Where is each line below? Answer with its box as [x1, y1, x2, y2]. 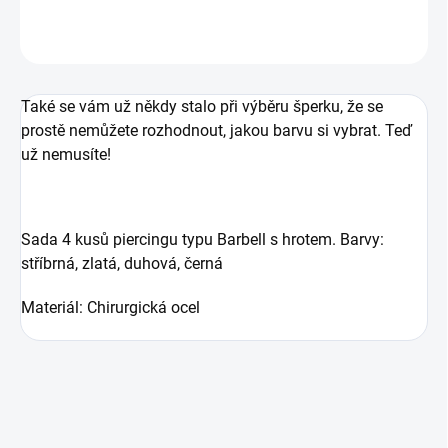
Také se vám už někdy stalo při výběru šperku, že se [21, 97, 383, 117]
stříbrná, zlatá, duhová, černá [21, 254, 223, 274]
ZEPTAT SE [49, 36, 108, 51]
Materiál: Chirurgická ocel [21, 298, 200, 318]
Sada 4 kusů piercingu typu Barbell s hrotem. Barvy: [21, 230, 384, 250]
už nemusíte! [21, 145, 111, 165]
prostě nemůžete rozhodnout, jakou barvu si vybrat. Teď [21, 121, 412, 141]
